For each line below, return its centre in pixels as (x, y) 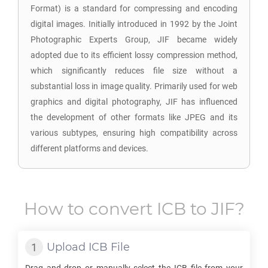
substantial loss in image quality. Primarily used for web (134, 86)
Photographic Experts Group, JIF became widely (134, 39)
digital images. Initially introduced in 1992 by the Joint (134, 24)
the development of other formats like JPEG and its (134, 117)
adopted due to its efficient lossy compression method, (134, 55)
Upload (68, 247)
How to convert (90, 209)
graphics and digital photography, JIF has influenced (134, 102)
